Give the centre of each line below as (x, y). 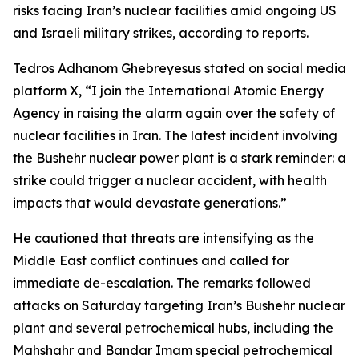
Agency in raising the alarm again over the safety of (174, 113)
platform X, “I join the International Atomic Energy (168, 91)
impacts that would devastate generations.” (150, 203)
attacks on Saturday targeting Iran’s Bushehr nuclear (179, 305)
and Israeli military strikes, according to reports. (161, 33)
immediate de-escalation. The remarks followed (162, 283)
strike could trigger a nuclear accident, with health (170, 180)
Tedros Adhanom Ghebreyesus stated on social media (179, 68)
